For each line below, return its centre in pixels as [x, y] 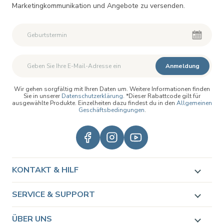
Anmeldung [182, 66]
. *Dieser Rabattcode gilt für [162, 96]
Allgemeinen [194, 103]
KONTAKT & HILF [45, 170]
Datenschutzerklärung [92, 96]
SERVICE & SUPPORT [53, 194]
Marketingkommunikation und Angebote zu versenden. [98, 6]
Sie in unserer [42, 96]
